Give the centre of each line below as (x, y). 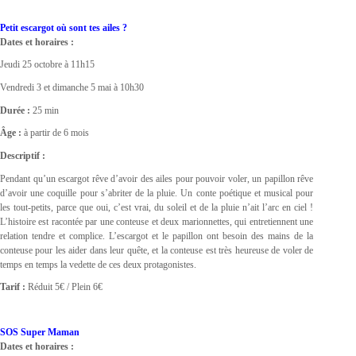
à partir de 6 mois (55, 133)
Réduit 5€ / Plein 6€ (64, 287)
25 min (44, 110)
